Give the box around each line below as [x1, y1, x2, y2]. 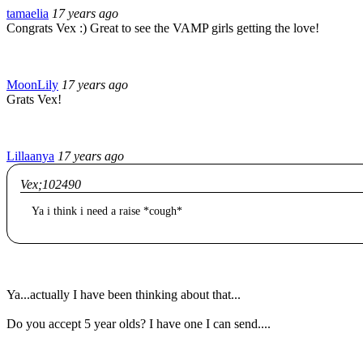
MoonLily [6, 77, 58, 92]
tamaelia [6, 6, 49, 20]
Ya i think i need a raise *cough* [32, 204, 183, 218]
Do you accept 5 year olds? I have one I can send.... [6, 316, 271, 331]
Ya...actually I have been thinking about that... [6, 287, 241, 301]
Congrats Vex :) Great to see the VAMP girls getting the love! [6, 20, 319, 35]
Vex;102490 [20, 177, 81, 191]
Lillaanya [6, 148, 54, 163]
